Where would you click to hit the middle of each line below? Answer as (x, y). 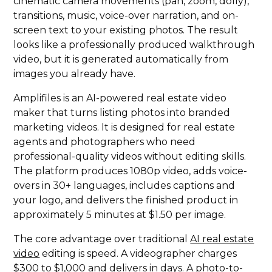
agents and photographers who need (105, 142)
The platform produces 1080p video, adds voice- (131, 171)
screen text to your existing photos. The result (126, 30)
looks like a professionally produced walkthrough (134, 45)
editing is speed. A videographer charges (138, 254)
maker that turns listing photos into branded (122, 113)
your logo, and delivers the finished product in (126, 200)
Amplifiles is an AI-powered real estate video (120, 98)
